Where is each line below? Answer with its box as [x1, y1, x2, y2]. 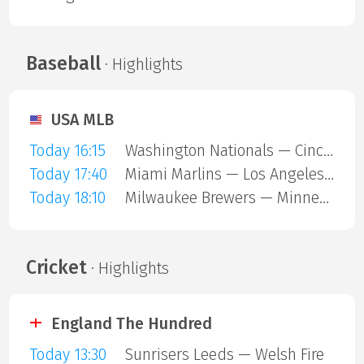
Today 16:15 [28, 141, 106, 161]
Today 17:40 [28, 165, 107, 184]
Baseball [25, 51, 101, 75]
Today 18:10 [28, 188, 106, 208]
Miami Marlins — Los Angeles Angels [323, 165, 334, 184]
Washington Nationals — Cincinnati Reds [323, 141, 333, 161]
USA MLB [51, 110, 114, 130]
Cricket [25, 255, 87, 279]
